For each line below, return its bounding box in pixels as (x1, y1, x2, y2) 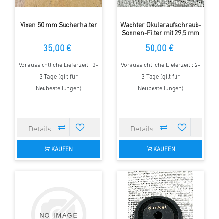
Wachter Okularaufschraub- (120, 22, 201, 30)
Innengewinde (140, 38, 181, 45)
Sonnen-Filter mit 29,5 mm (122, 30, 199, 38)
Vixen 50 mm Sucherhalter (20, 22, 97, 30)
